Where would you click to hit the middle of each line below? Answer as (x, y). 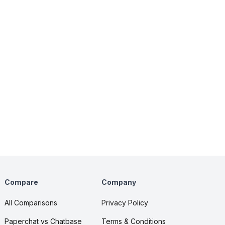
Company (119, 182)
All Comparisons (31, 202)
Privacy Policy (125, 202)
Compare (21, 182)
